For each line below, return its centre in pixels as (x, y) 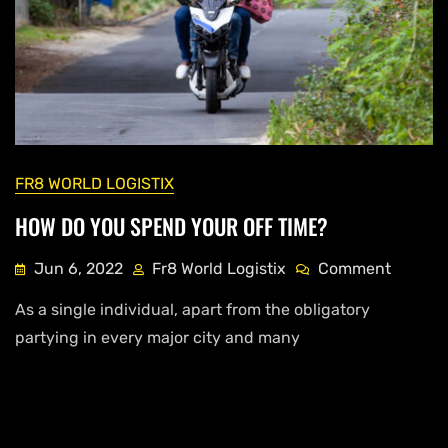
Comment (354, 268)
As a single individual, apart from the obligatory (192, 309)
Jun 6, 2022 (78, 268)
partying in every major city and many (157, 337)
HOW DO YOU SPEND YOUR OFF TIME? (171, 225)
